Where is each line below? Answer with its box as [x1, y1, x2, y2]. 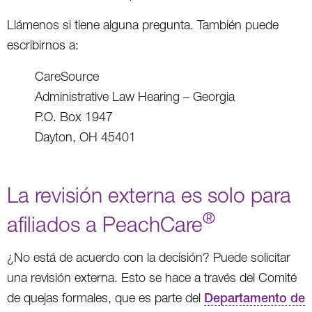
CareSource [35, 68, 99, 84]
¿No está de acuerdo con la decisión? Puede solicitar [7, 249, 290, 265]
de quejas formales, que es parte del [7, 290, 204, 305]
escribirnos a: [7, 37, 79, 52]
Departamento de [204, 290, 305, 305]
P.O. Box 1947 [35, 109, 113, 124]
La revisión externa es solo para [7, 182, 291, 207]
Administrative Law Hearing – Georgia [35, 88, 235, 104]
